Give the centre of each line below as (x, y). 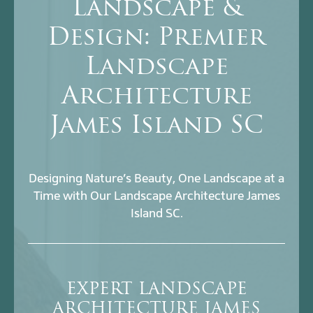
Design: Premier (156, 39)
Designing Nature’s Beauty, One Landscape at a (156, 179)
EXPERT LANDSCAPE (156, 290)
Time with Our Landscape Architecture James (156, 196)
